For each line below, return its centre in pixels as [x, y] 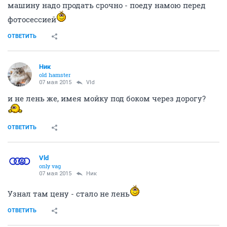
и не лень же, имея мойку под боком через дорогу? [107, 98]
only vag [50, 166]
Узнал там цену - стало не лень [69, 194]
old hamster [55, 75]
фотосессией [32, 19]
